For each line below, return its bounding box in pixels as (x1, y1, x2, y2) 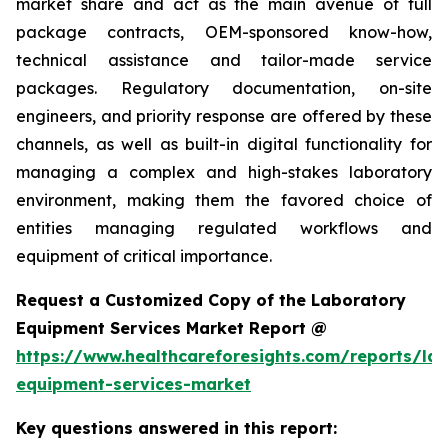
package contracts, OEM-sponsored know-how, (16, 22, 432, 43)
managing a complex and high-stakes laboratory (16, 162, 432, 183)
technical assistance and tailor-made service (16, 50, 432, 71)
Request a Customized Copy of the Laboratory (16, 290, 406, 311)
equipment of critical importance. (16, 246, 272, 267)
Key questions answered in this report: (16, 418, 337, 439)
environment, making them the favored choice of (16, 190, 432, 211)
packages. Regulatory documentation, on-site (16, 78, 432, 99)
